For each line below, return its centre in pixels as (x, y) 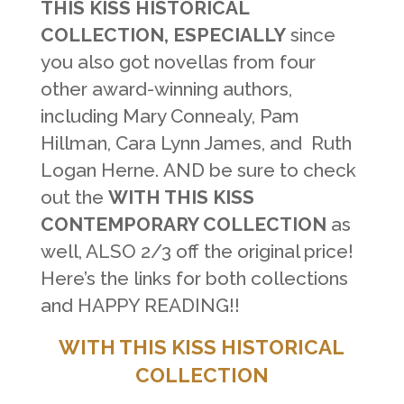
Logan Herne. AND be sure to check (198, 170)
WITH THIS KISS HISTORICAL (202, 348)
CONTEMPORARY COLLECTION (183, 225)
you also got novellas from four (178, 62)
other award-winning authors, (166, 89)
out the (74, 197)
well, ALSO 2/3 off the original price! (197, 252)
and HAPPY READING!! (140, 306)
